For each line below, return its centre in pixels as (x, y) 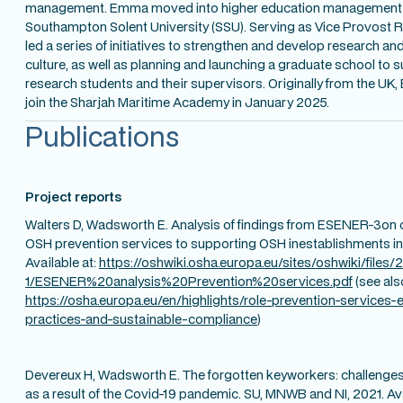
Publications (102, 136)
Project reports (73, 196)
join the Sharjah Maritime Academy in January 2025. (177, 102)
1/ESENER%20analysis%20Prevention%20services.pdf (189, 281)
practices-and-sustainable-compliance (141, 318)
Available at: (62, 262)
